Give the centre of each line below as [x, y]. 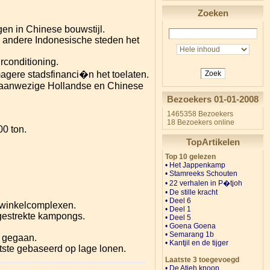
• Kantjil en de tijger [197, 243]
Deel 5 [180, 218]
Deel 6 [180, 201]
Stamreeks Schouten [203, 174]
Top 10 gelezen [190, 157]
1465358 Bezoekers [199, 114]
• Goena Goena [190, 226]
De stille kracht [193, 192]
